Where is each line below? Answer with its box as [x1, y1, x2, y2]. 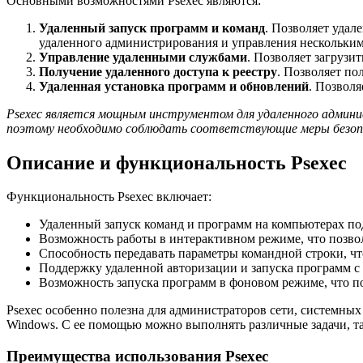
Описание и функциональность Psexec [6, 152, 347, 173]
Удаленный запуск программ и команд [39, 20, 265, 35]
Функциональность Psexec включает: [6, 190, 211, 204]
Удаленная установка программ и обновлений [39, 79, 309, 93]
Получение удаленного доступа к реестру [39, 64, 277, 79]
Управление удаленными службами [39, 49, 247, 64]
